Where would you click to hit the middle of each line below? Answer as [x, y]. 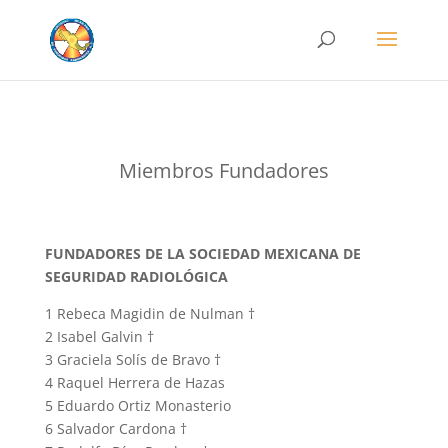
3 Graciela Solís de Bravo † [132, 359]
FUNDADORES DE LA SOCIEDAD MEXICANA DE [202, 253]
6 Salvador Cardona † [115, 428]
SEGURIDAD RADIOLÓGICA [136, 276]
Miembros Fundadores [223, 170]
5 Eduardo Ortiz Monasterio [137, 405]
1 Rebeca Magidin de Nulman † [149, 313]
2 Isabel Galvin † [99, 336]
